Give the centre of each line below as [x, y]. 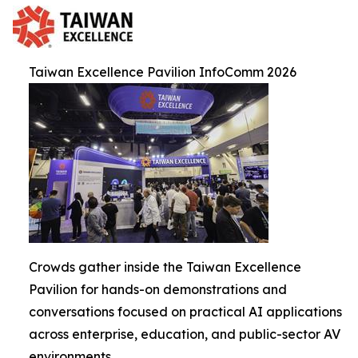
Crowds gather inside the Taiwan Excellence [165, 267]
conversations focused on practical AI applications [185, 311]
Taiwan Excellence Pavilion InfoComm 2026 [163, 72]
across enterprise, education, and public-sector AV [185, 334]
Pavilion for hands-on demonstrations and [158, 289]
